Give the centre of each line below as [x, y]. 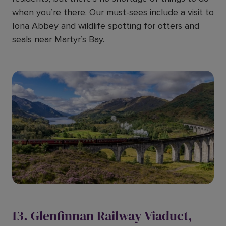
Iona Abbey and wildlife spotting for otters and [106, 26]
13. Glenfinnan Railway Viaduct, [102, 216]
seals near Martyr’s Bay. [58, 39]
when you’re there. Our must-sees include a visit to [113, 12]
